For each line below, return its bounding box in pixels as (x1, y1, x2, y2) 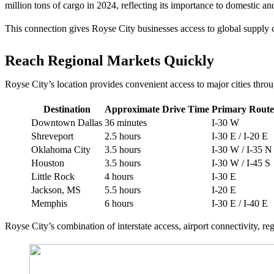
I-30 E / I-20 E (212, 131, 268, 141)
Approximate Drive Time (105, 104, 209, 114)
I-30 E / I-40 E (212, 198, 268, 209)
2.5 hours (105, 131, 141, 141)
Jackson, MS (31, 185, 81, 195)
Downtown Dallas (31, 117, 102, 128)
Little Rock (31, 171, 75, 182)
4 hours (105, 171, 133, 182)
